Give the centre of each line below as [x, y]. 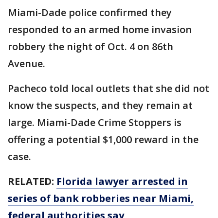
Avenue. [27, 63]
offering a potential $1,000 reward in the [103, 139]
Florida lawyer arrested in [122, 181]
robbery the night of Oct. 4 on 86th [91, 46]
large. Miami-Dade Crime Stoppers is [95, 122]
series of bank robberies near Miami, [101, 198]
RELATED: [32, 181]
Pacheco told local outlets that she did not [109, 88]
